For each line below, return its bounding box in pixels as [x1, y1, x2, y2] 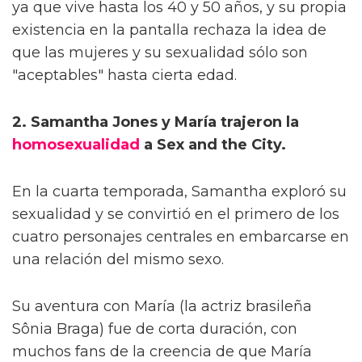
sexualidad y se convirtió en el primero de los [12, 204, 339, 223]
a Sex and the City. [140, 135, 286, 154]
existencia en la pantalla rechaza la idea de [12, 20, 326, 39]
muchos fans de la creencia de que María [12, 342, 312, 360]
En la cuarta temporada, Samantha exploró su [12, 182, 347, 200]
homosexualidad [12, 135, 140, 154]
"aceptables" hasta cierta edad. [12, 65, 237, 84]
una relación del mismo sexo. [12, 250, 224, 268]
